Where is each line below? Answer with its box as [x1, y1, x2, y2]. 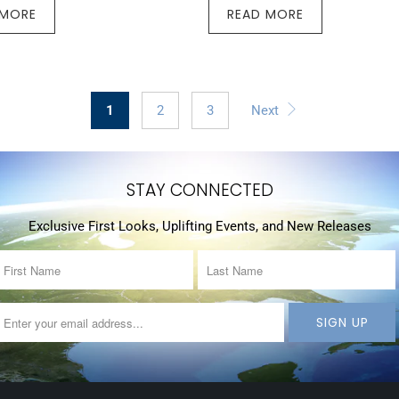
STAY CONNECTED [126, 177, 273, 202]
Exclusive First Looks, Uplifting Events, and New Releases [28, 218, 371, 235]
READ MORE [226, 4, 304, 23]
